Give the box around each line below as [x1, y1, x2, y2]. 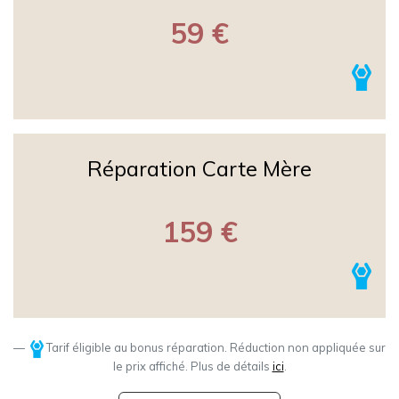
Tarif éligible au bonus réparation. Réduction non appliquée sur [43, 340, 386, 355]
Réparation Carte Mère [87, 155, 312, 183]
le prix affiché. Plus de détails [112, 358, 273, 373]
